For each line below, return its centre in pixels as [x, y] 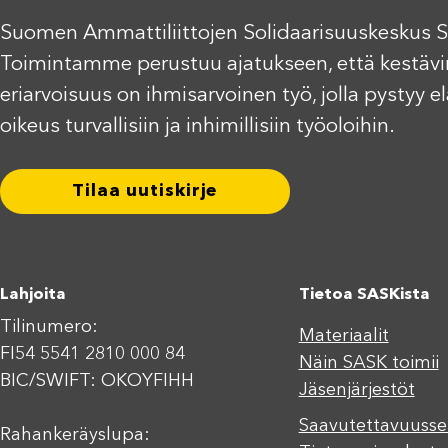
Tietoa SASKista [364, 294]
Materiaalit [343, 335]
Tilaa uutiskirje [145, 191]
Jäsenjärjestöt [356, 389]
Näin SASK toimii [368, 362]
